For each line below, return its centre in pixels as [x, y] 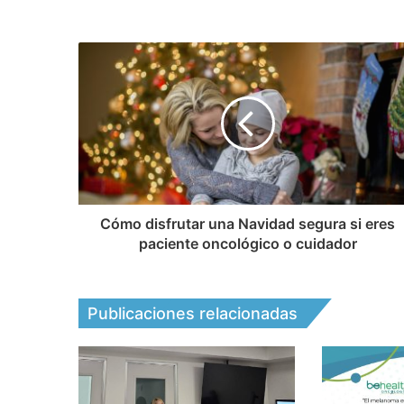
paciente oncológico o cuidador [248, 244]
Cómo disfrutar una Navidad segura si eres [248, 224]
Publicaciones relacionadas [193, 314]
